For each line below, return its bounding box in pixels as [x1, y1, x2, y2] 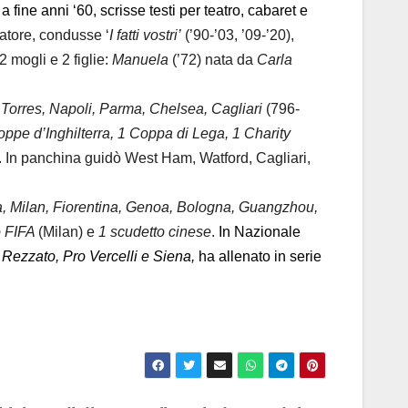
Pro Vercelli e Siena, [63, 249, 195, 265]
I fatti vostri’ [109, 27, 181, 44]
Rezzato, [2, 249, 59, 265]
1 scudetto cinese [98, 224, 211, 240]
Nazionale [234, 224, 301, 240]
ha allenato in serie [195, 249, 321, 265]
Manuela [112, 52, 168, 68]
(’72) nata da [168, 52, 257, 68]
